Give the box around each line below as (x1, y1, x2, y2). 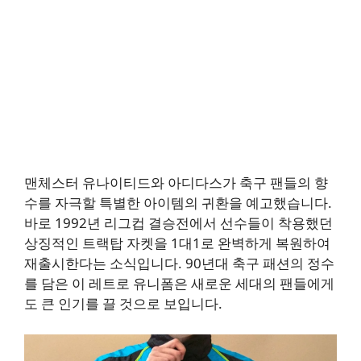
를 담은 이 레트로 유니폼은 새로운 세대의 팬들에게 (24, 274, 334, 293)
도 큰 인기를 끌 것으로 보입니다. (24, 294, 222, 313)
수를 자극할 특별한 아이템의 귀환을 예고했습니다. (24, 193, 332, 213)
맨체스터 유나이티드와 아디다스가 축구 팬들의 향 (24, 173, 328, 193)
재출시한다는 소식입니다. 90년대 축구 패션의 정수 (24, 254, 334, 273)
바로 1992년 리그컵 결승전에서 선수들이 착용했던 (24, 214, 333, 233)
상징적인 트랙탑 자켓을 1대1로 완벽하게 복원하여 (24, 234, 330, 253)
